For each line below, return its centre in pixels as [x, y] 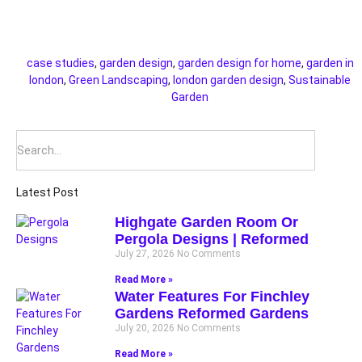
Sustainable [320, 80]
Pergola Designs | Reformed [212, 240]
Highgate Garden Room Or [206, 223]
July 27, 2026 [146, 254]
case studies [60, 63]
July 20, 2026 [146, 328]
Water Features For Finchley [212, 297]
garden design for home [239, 63]
